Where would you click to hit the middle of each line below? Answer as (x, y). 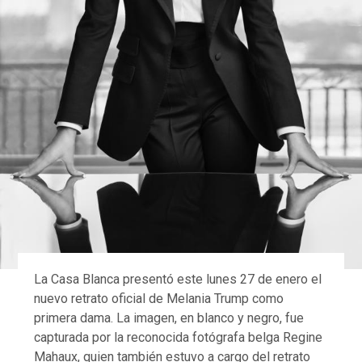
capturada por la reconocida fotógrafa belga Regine (179, 337)
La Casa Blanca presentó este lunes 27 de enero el (178, 279)
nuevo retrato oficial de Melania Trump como (159, 298)
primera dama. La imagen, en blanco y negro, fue (169, 318)
